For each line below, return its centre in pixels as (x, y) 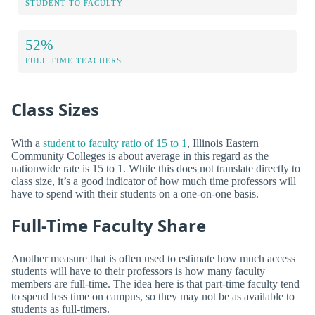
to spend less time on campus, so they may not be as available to (153, 297)
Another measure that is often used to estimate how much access (153, 259)
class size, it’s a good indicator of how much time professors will (154, 181)
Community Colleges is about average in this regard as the (140, 155)
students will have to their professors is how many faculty (138, 271)
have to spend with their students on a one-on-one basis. (135, 193)
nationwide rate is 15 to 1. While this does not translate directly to (156, 168)
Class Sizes (55, 110)
